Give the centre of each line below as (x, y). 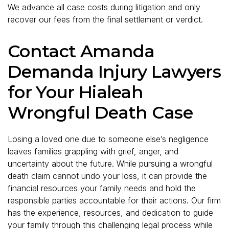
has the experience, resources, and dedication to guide (110, 212)
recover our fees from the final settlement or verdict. (105, 19)
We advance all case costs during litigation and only (104, 7)
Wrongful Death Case (100, 112)
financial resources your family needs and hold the (102, 188)
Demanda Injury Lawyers (114, 71)
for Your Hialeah (76, 92)
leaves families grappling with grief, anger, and (93, 151)
